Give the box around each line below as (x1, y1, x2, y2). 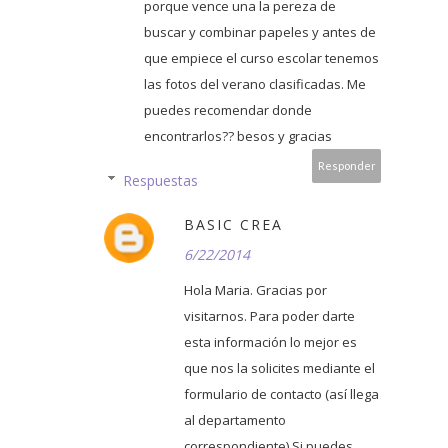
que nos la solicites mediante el (184, 358, 375, 377)
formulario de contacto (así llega (184, 384, 379, 403)
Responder (317, 158, 376, 172)
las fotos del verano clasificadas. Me (144, 74, 366, 93)
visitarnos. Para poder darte (184, 306, 355, 325)
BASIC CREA (184, 214, 283, 234)
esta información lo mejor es (184, 332, 357, 351)
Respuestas (123, 170, 199, 190)
